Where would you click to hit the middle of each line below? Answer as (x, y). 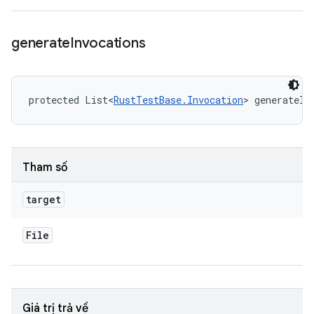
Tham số (45, 168)
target (43, 199)
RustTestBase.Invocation (178, 100)
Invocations (108, 43)
